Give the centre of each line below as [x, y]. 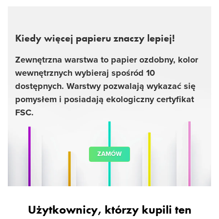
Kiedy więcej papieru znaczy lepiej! [95, 38]
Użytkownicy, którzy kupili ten [109, 209]
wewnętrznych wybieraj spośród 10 [85, 73]
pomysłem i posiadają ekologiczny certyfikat [105, 99]
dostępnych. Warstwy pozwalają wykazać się [105, 86]
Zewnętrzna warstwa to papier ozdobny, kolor [107, 60]
